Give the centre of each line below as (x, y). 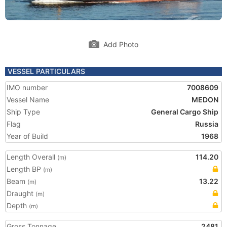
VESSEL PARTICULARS (46, 71)
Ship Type (23, 112)
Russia (207, 124)
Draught (21, 193)
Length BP (25, 169)
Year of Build (27, 136)
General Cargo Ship (185, 112)
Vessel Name (28, 100)
